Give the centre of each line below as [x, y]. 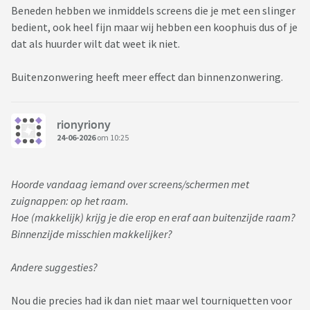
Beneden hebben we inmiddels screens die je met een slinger [153, 11]
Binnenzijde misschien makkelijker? [92, 234]
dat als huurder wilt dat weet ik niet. [95, 44]
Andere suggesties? [54, 267]
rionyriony [84, 124]
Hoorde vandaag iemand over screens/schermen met [130, 184]
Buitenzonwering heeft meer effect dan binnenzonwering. [147, 77]
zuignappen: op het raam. [70, 201]
